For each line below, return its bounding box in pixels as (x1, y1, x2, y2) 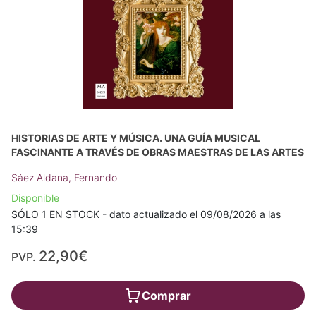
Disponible (11, 192, 59, 204)
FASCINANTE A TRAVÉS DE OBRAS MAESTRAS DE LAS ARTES (11, 146, 304, 158)
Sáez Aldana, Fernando (11, 171, 117, 183)
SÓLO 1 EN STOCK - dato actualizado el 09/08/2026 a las (11, 208, 281, 220)
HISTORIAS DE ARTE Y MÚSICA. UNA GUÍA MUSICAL (11, 132, 260, 144)
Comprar (142, 288, 191, 303)
